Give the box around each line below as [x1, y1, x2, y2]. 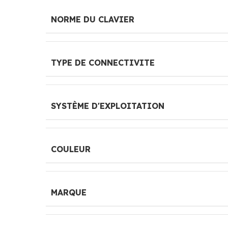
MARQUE [51, 187, 87, 197]
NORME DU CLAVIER [51, 14, 134, 24]
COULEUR [51, 144, 91, 154]
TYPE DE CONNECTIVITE [51, 57, 155, 68]
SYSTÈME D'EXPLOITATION [51, 100, 164, 111]
